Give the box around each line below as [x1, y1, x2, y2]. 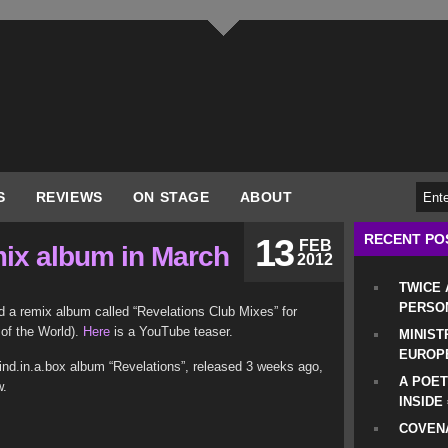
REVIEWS [35, 189, 103, 205]
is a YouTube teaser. [110, 324, 233, 339]
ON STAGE [132, 189, 210, 205]
